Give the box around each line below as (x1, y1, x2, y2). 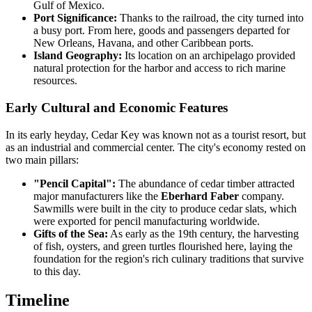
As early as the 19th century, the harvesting (108, 227, 299, 240)
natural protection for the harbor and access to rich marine (33, 62, 286, 75)
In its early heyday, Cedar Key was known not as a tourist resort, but (6, 128, 306, 141)
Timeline (6, 291, 70, 310)
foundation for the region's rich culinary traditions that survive (33, 252, 304, 265)
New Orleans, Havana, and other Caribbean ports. (33, 37, 253, 49)
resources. (33, 75, 77, 87)
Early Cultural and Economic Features (6, 100, 228, 115)
